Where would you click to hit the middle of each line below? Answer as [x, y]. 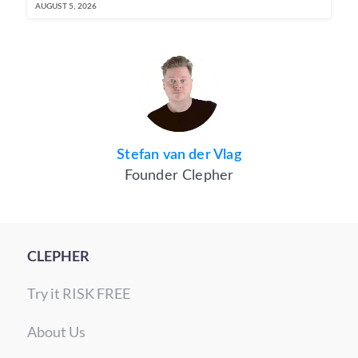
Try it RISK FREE [78, 293]
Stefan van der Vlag [179, 155]
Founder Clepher [179, 176]
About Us [56, 332]
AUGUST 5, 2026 [66, 7]
